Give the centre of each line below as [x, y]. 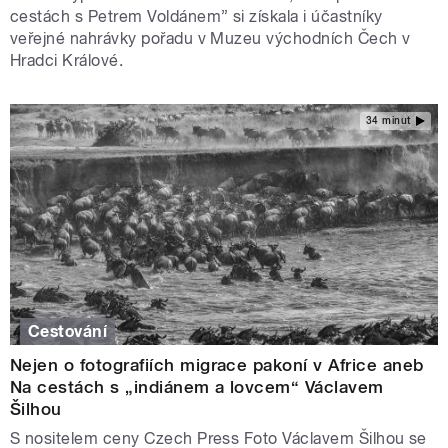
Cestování [68, 331]
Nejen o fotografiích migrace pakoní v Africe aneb [217, 364]
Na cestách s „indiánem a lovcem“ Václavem [197, 386]
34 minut [388, 120]
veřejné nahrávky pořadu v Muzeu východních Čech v [210, 39]
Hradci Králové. [67, 61]
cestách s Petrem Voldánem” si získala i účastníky [196, 17]
